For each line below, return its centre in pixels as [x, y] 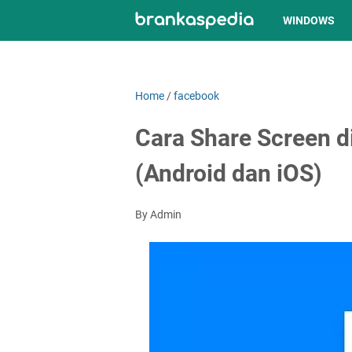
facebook [196, 96]
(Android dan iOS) [229, 173]
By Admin [158, 214]
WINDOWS [309, 20]
